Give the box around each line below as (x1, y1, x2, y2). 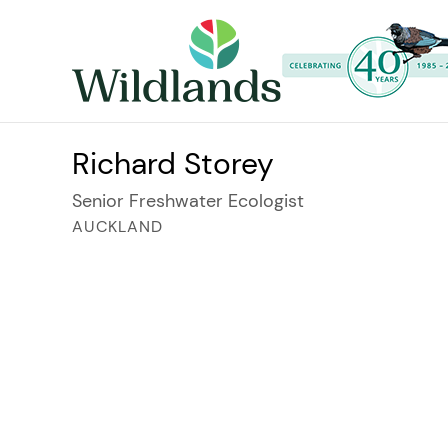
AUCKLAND (72, 217, 163, 236)
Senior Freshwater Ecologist (72, 190, 304, 212)
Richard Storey (72, 145, 274, 182)
